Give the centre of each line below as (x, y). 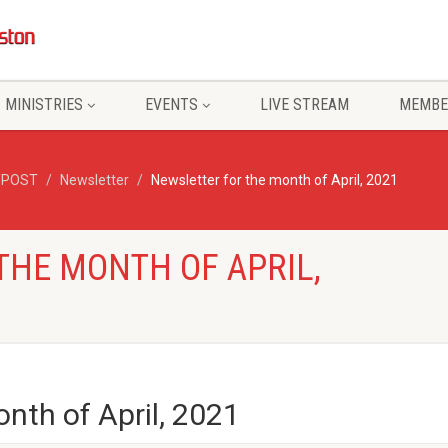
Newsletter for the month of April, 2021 (274, 180)
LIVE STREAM (304, 104)
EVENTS (171, 104)
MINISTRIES (43, 104)
